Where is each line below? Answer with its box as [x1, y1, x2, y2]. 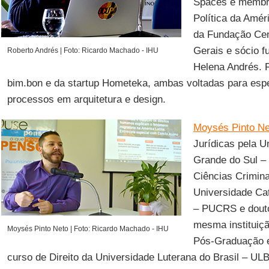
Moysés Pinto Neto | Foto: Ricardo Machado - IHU [7, 225, 169, 233]
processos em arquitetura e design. [7, 94, 166, 105]
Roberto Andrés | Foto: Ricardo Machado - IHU [7, 46, 159, 55]
